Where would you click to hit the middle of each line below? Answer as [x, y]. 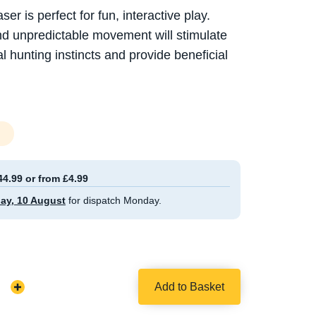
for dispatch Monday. [114, 201]
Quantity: [29, 300]
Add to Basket [189, 287]
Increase [28, 286]
